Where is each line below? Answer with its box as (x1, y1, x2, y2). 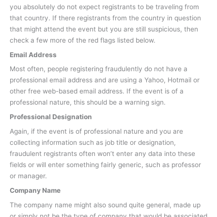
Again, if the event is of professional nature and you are (10, 127, 183, 136)
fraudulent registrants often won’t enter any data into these (10, 150, 195, 158)
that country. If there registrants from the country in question (10, 14, 201, 22)
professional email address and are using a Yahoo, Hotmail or (10, 76, 200, 84)
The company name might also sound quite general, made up (10, 201, 201, 209)
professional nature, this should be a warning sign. (10, 98, 166, 107)
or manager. (10, 172, 47, 180)
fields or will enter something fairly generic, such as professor (10, 161, 201, 169)
